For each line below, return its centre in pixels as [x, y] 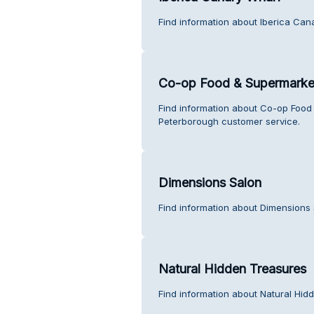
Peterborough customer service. [229, 121]
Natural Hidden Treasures [232, 268]
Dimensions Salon [210, 182]
